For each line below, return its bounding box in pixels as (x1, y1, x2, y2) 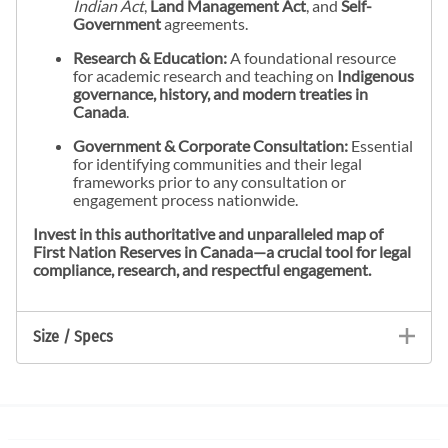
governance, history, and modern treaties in (73, 83, 368, 103)
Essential (348, 135, 413, 155)
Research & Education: (73, 47, 227, 67)
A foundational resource (227, 47, 396, 67)
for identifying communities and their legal (73, 153, 362, 173)
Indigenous (337, 65, 414, 85)
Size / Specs (33, 327, 113, 347)
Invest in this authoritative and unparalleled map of (33, 223, 383, 243)
